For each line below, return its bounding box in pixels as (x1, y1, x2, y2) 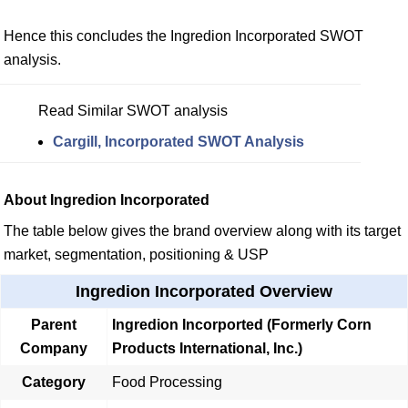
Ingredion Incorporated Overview (76, 281, 332, 301)
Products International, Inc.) (112, 340, 302, 356)
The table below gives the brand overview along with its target (4, 222, 401, 239)
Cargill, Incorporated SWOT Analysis (53, 133, 304, 149)
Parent (31, 316, 76, 332)
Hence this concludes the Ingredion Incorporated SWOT (4, 27, 363, 44)
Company (20, 340, 87, 356)
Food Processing (112, 373, 222, 390)
